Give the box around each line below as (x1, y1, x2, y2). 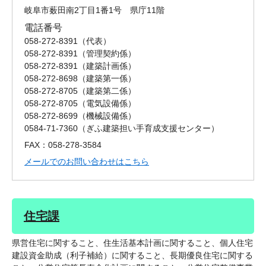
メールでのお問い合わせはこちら (24, 157, 149, 167)
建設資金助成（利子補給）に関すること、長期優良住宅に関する (12, 251, 253, 261)
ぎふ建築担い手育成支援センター (86, 123, 211, 134)
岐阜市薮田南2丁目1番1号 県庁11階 (24, 5, 164, 15)
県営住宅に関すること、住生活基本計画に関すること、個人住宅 (12, 238, 253, 248)
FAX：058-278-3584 (24, 140, 102, 150)
